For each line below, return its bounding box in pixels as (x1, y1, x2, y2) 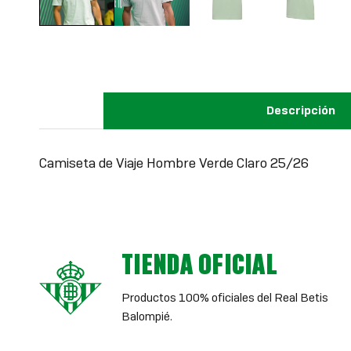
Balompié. (121, 309, 172, 324)
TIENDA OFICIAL (121, 245, 278, 283)
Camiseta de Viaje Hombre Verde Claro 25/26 (39, 154, 309, 172)
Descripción (266, 103, 335, 118)
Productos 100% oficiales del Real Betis (121, 290, 329, 305)
